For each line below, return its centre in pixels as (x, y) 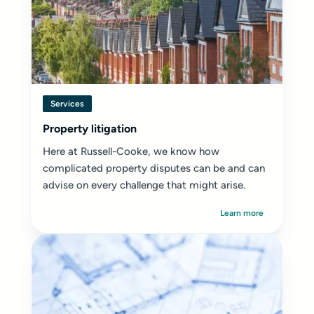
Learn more (242, 213)
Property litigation (90, 129)
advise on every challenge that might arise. (144, 185)
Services (67, 104)
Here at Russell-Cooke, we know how (131, 151)
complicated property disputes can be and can (154, 168)
